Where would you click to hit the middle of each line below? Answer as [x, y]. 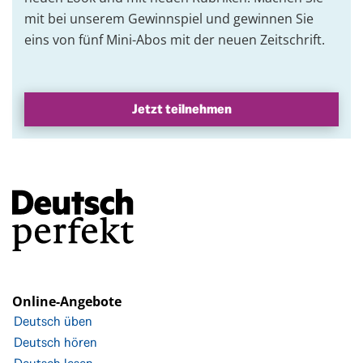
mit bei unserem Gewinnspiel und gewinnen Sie [169, 19]
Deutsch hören [56, 343]
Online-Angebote [67, 302]
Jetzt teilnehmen [181, 109]
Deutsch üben [53, 322]
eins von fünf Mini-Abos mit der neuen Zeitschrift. [176, 40]
